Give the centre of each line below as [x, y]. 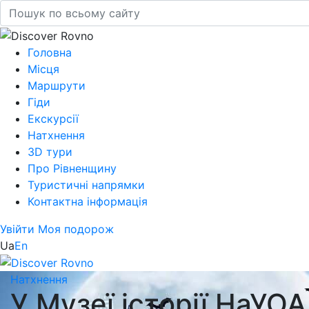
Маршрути [57, 85]
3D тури [50, 151]
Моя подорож [76, 229]
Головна [50, 52]
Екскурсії [53, 118]
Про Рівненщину [72, 168]
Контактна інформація [88, 201]
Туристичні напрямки [86, 185]
